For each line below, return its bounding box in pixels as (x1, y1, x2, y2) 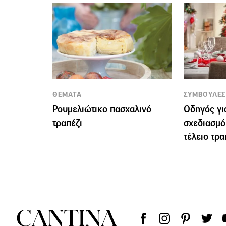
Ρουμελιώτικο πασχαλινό (52, 103, 151, 116)
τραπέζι (52, 117, 82, 129)
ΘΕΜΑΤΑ (52, 89, 82, 99)
